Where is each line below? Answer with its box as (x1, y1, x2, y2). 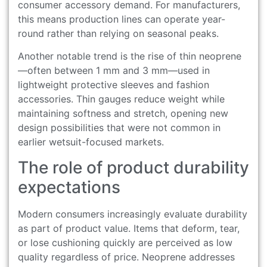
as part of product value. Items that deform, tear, (18, 222, 240, 234)
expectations (18, 176, 120, 197)
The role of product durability (18, 157, 249, 178)
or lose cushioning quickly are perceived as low (18, 236, 232, 249)
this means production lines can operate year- (18, 13, 225, 25)
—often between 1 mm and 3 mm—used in (18, 64, 210, 77)
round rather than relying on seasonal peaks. (18, 27, 219, 39)
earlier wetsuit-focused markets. (18, 136, 164, 148)
